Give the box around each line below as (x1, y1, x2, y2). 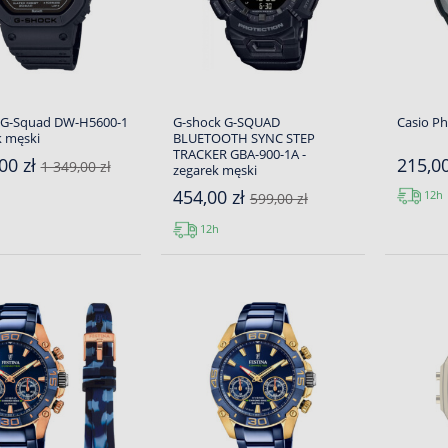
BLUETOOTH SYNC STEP (172, 129, 315, 147)
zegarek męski (172, 161, 257, 179)
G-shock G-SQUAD (172, 113, 280, 131)
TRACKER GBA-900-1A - (172, 145, 306, 163)
